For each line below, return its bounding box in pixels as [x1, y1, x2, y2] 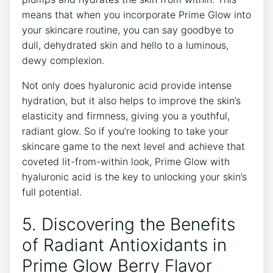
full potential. [22, 186, 82, 199]
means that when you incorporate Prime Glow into [22, 9, 251, 21]
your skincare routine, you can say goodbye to [22, 24, 233, 37]
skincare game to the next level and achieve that [22, 140, 245, 153]
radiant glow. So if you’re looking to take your [22, 125, 229, 138]
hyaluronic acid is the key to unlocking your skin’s [22, 171, 247, 183]
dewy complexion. [22, 54, 104, 67]
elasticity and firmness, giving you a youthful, [22, 110, 230, 122]
